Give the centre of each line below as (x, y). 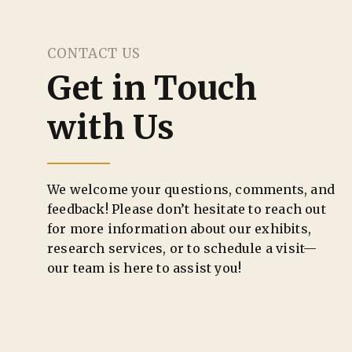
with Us (111, 128)
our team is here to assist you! (145, 268)
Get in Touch (152, 88)
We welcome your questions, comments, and (191, 189)
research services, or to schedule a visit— (182, 248)
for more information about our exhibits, (180, 228)
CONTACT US (94, 54)
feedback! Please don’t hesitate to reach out (187, 209)
